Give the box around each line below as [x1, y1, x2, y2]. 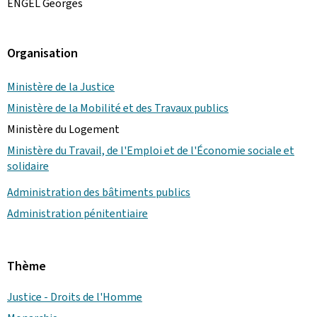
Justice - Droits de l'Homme [7, 289, 142, 304]
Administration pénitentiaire [7, 206, 148, 221]
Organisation [7, 45, 78, 62]
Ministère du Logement [7, 122, 120, 137]
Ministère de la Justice [7, 79, 115, 94]
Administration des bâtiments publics [7, 185, 190, 200]
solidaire [7, 158, 49, 173]
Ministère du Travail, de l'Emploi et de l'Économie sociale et [7, 143, 294, 158]
